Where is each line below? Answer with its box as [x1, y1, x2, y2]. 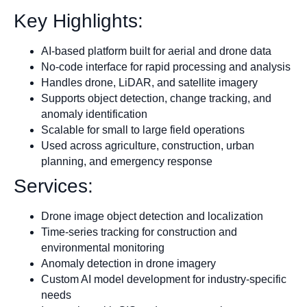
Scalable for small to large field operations [41, 124, 245, 136]
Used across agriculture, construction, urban [41, 140, 254, 152]
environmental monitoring [41, 242, 164, 254]
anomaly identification [41, 108, 147, 121]
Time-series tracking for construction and [41, 226, 237, 238]
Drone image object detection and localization [41, 210, 263, 223]
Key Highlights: [14, 10, 143, 32]
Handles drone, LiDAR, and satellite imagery [41, 77, 258, 89]
